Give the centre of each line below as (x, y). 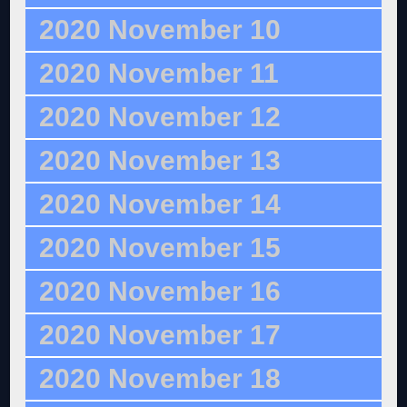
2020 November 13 (160, 161)
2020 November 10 (160, 30)
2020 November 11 (159, 74)
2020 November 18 (160, 379)
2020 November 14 (160, 204)
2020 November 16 (160, 292)
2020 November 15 (160, 248)
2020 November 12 (160, 117)
